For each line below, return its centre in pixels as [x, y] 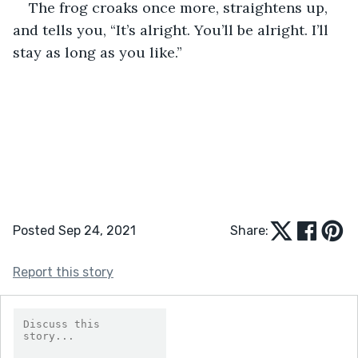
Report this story [63, 272]
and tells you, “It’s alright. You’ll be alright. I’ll [173, 30]
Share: [249, 230]
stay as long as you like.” [97, 52]
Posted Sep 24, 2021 [74, 230]
